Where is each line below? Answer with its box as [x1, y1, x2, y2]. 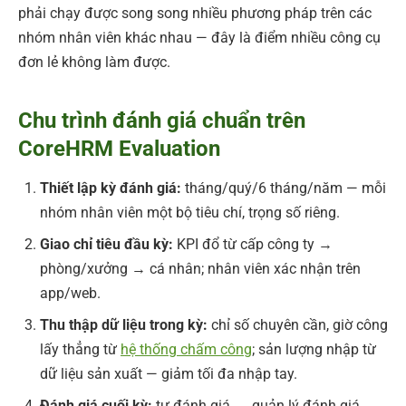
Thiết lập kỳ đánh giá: [40, 179, 181, 197]
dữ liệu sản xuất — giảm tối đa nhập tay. [40, 364, 297, 382]
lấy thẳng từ [40, 340, 121, 358]
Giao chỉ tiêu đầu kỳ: [40, 235, 173, 253]
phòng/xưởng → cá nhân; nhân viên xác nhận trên [40, 259, 361, 277]
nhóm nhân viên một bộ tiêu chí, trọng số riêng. [40, 203, 340, 221]
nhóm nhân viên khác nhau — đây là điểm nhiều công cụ [18, 28, 381, 46]
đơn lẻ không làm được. [18, 53, 170, 71]
